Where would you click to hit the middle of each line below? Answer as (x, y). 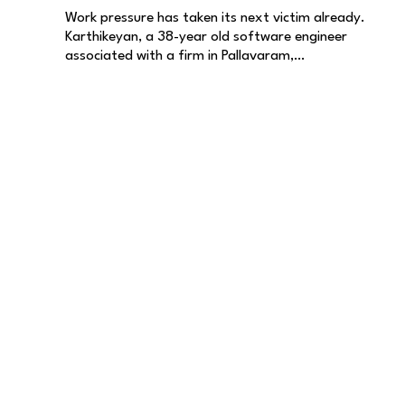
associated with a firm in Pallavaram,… (185, 56)
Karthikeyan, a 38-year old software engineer (206, 37)
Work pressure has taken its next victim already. (215, 18)
